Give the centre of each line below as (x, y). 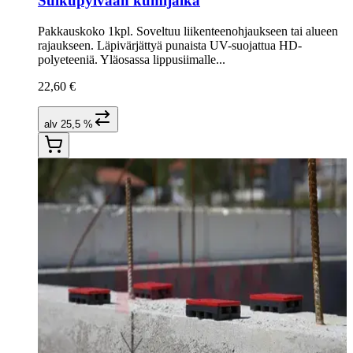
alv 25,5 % (69, 124)
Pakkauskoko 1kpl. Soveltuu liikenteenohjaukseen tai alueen (188, 31)
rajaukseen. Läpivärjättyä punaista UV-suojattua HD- (170, 45)
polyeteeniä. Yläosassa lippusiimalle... (132, 59)
